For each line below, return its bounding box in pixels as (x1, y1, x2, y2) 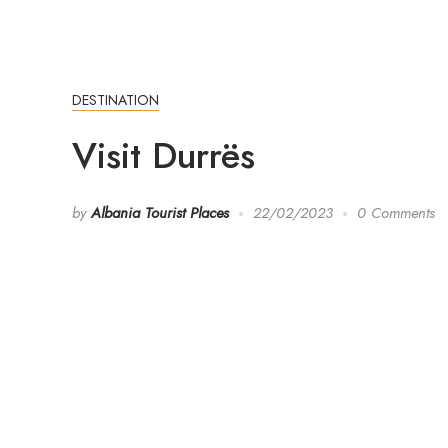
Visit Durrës (72, 129, 255, 182)
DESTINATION (72, 91, 159, 110)
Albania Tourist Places (91, 203, 229, 223)
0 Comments (357, 203, 435, 223)
